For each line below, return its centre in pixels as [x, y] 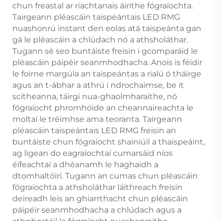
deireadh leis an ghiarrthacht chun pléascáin [100, 198]
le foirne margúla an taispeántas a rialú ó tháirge [107, 74]
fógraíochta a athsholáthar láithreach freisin [97, 187]
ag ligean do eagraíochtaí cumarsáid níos [92, 153]
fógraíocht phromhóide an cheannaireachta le [103, 108]
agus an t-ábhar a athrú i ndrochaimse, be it [98, 85]
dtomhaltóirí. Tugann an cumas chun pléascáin [105, 176]
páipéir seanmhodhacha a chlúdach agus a [97, 210]
